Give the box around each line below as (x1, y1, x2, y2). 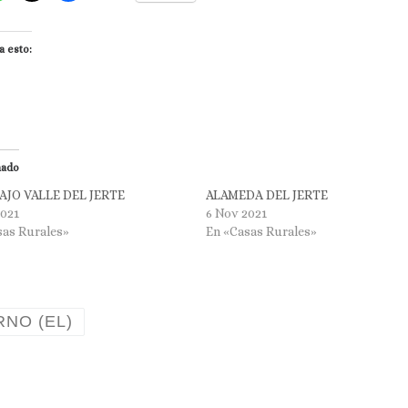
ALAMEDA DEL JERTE (206, 188, 329, 203)
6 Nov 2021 (206, 206, 268, 221)
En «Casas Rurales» (206, 224, 318, 240)
